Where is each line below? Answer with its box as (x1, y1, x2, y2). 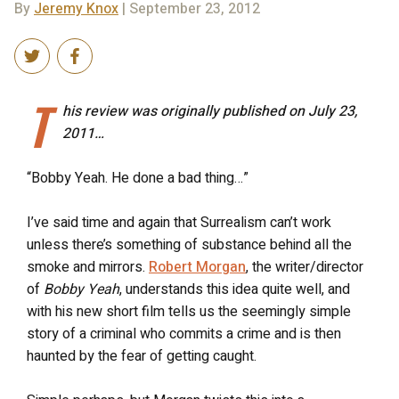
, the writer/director (246, 256, 363, 278)
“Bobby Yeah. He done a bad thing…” (27, 167, 248, 189)
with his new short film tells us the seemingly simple (27, 301, 351, 322)
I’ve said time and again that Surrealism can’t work (27, 212, 331, 233)
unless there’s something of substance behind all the (27, 234, 352, 256)
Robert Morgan (149, 256, 246, 278)
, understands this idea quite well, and (119, 279, 350, 300)
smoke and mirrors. (27, 256, 149, 278)
